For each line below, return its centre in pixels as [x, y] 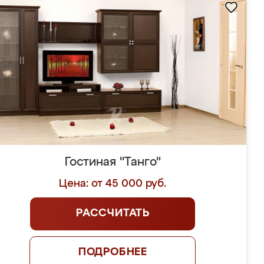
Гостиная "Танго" [113, 162]
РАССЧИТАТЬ [113, 213]
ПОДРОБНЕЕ [113, 252]
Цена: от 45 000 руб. [113, 184]
